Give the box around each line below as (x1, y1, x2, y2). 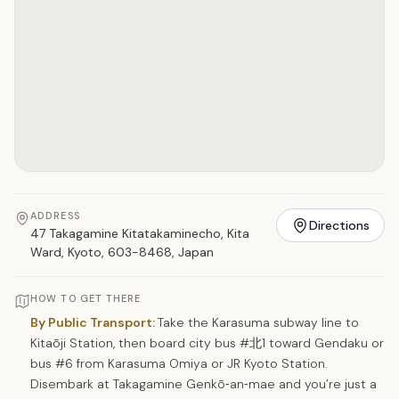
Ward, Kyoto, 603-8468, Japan (30, 243, 214, 260)
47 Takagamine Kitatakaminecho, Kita (30, 224, 249, 241)
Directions (309, 216, 370, 233)
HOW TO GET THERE (30, 291, 142, 305)
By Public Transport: (30, 313, 158, 330)
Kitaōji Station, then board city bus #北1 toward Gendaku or (30, 334, 384, 351)
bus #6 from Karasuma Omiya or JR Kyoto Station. (30, 354, 328, 371)
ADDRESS (30, 208, 80, 222)
